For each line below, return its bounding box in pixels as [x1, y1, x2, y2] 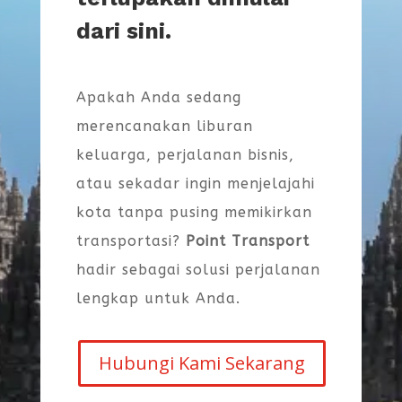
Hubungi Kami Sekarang [99, 351, 306, 376]
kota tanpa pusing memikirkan [75, 204, 312, 222]
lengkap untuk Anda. [75, 290, 240, 308]
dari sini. [75, 18, 171, 45]
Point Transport [185, 232, 310, 250]
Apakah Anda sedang [75, 89, 241, 107]
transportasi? [75, 232, 186, 250]
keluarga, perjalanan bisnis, [75, 146, 294, 164]
